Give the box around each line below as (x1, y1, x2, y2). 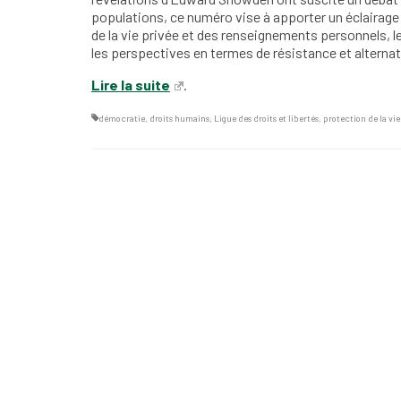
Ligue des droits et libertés (214, 112, 319, 124)
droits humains (149, 112, 209, 124)
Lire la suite (91, 75, 170, 93)
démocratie (98, 112, 145, 124)
